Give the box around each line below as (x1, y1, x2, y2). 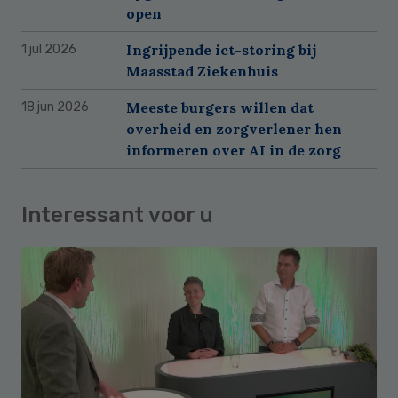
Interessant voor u (21, 202, 213, 227)
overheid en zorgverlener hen (126, 119, 342, 138)
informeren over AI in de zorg (126, 140, 341, 159)
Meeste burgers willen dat (126, 98, 314, 116)
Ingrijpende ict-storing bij (126, 40, 316, 59)
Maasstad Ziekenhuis (126, 61, 278, 80)
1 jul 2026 (21, 41, 76, 57)
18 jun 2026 (21, 99, 89, 115)
